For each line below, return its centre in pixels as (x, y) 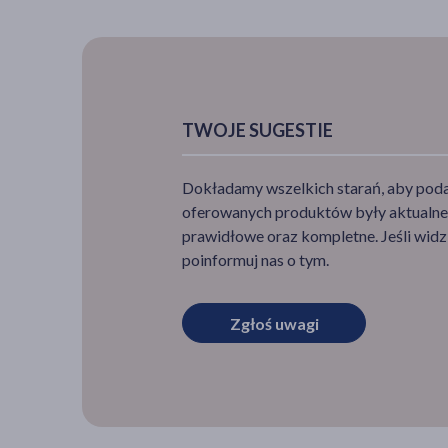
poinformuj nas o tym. (255, 259)
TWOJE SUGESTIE (257, 129)
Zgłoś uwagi (274, 323)
